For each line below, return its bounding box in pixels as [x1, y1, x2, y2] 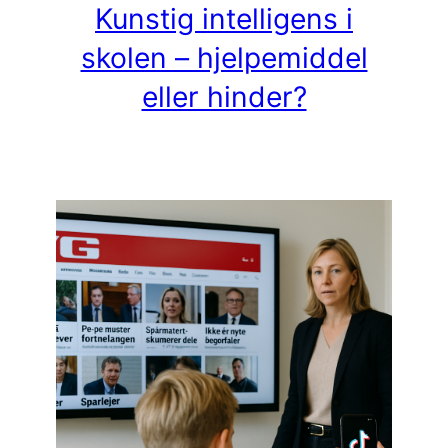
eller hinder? [141, 80, 307, 115]
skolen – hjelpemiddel [80, 41, 368, 76]
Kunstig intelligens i [95, 2, 353, 37]
